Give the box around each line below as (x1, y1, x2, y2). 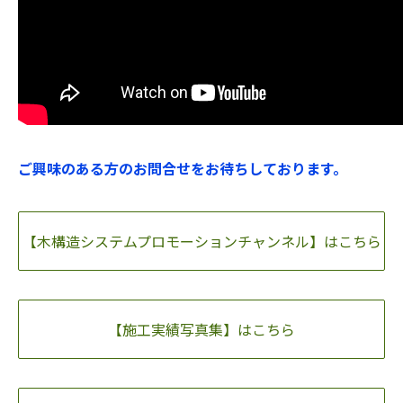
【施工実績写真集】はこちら (108, 318, 295, 340)
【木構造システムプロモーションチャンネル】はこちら (22, 230, 381, 252)
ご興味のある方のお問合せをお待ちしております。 (18, 157, 347, 179)
